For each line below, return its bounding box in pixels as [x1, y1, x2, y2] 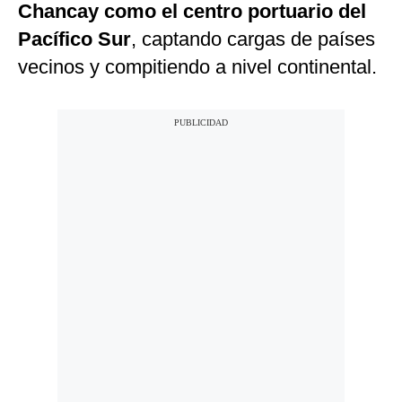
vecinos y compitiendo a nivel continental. [18, 56, 377, 79]
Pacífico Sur [18, 28, 131, 51]
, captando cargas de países [131, 28, 375, 51]
